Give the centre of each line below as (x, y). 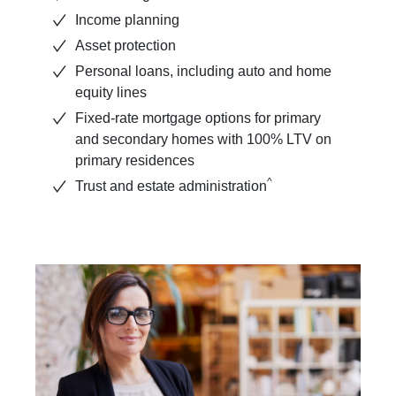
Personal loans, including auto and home (203, 72)
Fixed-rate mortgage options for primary (198, 118)
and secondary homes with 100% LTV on (203, 140)
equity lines (111, 93)
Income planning (129, 20)
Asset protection (126, 46)
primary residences (137, 161)
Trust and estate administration (171, 187)
